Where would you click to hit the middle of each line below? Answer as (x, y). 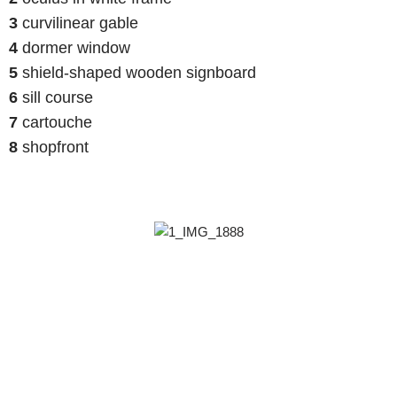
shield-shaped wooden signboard (137, 73)
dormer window (74, 48)
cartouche (55, 122)
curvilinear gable (78, 23)
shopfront (55, 147)
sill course (55, 97)
